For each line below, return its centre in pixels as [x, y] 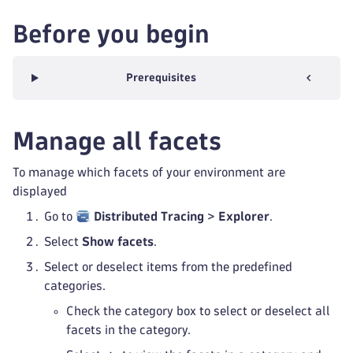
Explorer [244, 216]
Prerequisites [161, 78]
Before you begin [111, 34]
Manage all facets [117, 141]
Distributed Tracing [149, 216]
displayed [40, 191]
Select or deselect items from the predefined [168, 267]
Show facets [118, 242]
